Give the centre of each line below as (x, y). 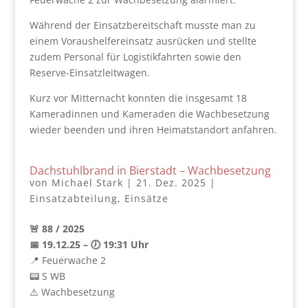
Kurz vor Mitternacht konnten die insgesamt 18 (138, 98)
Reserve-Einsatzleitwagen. (89, 73)
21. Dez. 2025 (171, 183)
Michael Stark (87, 183)
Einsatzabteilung (73, 198)
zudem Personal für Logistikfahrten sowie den (135, 57)
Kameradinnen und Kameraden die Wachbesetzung (149, 114)
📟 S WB (47, 276)
